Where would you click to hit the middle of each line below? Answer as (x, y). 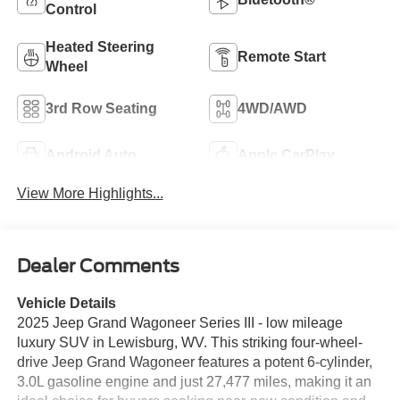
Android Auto (91, 154)
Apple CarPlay (286, 154)
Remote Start (282, 56)
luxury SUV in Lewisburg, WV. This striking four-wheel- (189, 343)
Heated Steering (100, 46)
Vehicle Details (66, 304)
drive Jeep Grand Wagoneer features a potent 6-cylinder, (194, 362)
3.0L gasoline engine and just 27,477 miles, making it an (194, 382)
